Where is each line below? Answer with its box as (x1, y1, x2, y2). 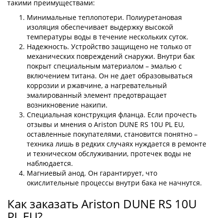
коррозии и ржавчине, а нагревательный (27, 81, 167, 90)
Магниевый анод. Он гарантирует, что (27, 168, 157, 178)
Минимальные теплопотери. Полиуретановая (27, 13, 182, 22)
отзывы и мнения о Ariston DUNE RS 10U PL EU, (27, 120, 184, 129)
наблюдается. (27, 159, 73, 168)
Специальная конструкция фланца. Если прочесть (27, 110, 197, 119)
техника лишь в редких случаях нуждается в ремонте (27, 139, 206, 148)
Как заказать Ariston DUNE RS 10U (7, 196, 197, 212)
